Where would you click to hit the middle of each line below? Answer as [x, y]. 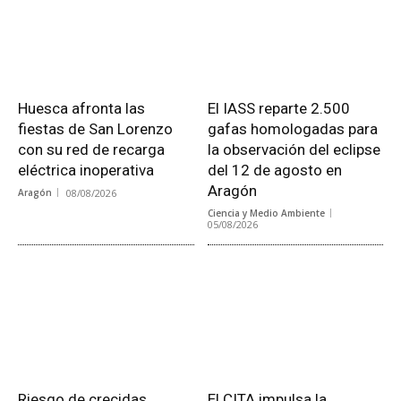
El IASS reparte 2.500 [278, 109]
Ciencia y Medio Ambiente [266, 213]
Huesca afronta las [81, 109]
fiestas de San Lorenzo [95, 129]
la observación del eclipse [294, 150]
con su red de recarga [91, 150]
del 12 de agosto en [274, 171]
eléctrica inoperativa [86, 171]
